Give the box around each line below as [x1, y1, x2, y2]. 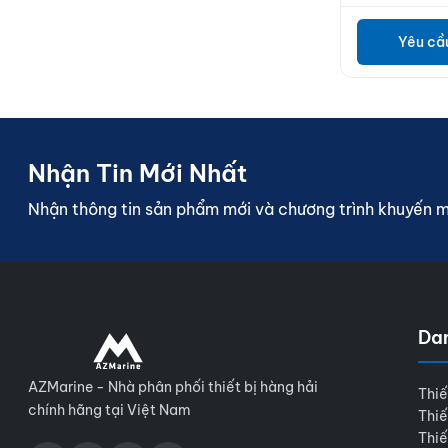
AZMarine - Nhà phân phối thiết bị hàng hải [28, 377, 318, 396]
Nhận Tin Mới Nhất [28, 157, 247, 188]
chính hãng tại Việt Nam [28, 400, 191, 419]
